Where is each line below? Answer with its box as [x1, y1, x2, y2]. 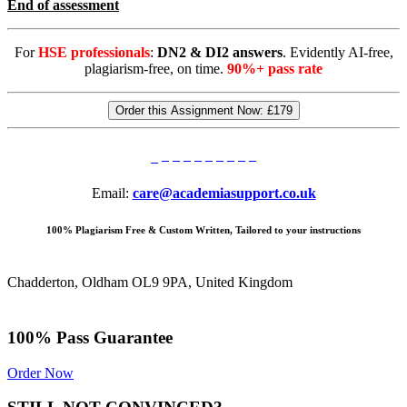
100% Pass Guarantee [7, 327, 173, 347]
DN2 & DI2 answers [156, 45, 283, 61]
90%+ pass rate [227, 61, 323, 77]
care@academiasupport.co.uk [132, 185, 316, 202]
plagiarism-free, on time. [84, 61, 227, 77]
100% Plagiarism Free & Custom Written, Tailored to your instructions [46, 224, 361, 236]
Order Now [7, 364, 74, 381]
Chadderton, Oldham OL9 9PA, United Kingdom [7, 274, 293, 291]
